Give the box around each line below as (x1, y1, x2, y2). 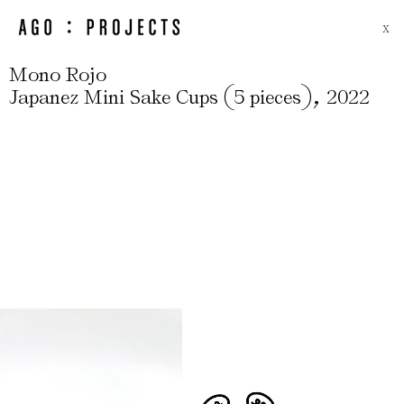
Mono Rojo (9, 63, 106, 86)
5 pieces (234, 86, 301, 108)
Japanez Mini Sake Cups (9, 86, 224, 108)
